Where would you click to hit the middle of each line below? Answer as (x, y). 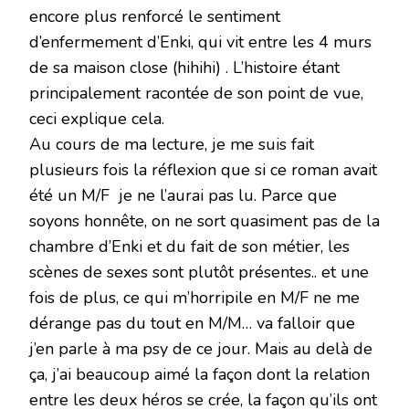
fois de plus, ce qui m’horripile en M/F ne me (194, 298)
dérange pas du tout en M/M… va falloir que (192, 324)
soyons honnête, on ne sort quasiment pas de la (204, 221)
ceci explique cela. (97, 119)
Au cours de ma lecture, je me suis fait (172, 145)
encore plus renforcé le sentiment (155, 17)
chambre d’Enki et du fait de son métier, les (189, 247)
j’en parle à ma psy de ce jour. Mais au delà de (201, 349)
